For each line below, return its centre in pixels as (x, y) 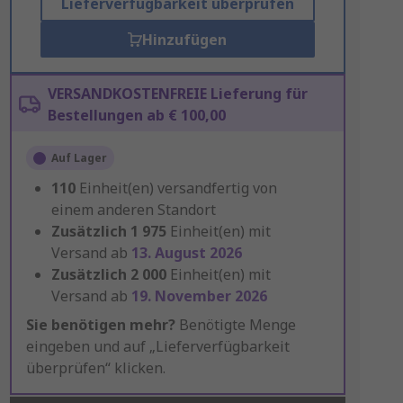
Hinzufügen (185, 40)
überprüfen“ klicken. (95, 368)
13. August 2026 (186, 253)
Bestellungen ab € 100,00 (136, 115)
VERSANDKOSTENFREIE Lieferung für (177, 94)
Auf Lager (79, 158)
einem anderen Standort (133, 210)
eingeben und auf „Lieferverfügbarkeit (157, 346)
